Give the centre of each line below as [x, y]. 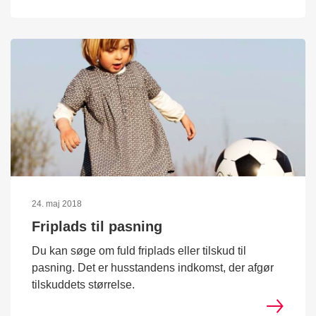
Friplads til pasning [97, 227]
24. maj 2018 [57, 204]
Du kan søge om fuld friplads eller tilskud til [139, 251]
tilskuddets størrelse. [83, 285]
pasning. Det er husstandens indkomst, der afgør [153, 268]
